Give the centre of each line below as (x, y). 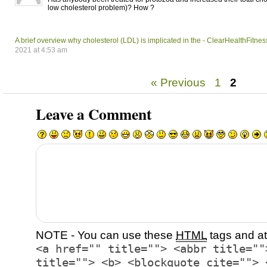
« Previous (178, 82)
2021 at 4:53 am (41, 50)
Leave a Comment (94, 114)
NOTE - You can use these (106, 235)
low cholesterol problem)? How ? (101, 7)
